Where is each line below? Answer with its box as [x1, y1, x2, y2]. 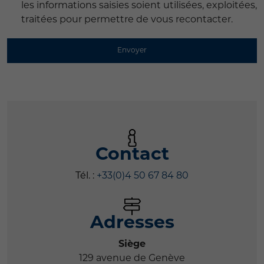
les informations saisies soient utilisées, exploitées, [21, 1, 257, 11]
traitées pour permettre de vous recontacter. [21, 15, 233, 25]
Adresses [90, 214, 174, 233]
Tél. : [75, 171, 94, 181]
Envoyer [117, 47, 147, 55]
